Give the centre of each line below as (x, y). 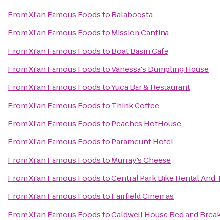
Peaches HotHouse (146, 124)
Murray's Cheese (141, 160)
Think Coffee (135, 105)
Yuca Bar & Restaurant (151, 87)
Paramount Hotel (142, 142)
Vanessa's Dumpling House (160, 69)
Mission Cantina (140, 33)
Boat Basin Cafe (140, 51)
